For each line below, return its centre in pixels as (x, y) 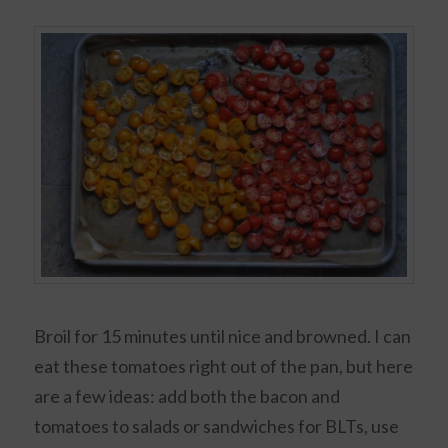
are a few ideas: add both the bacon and (187, 395)
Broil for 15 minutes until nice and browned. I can (223, 335)
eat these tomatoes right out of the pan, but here (224, 365)
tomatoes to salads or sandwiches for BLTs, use (217, 425)
